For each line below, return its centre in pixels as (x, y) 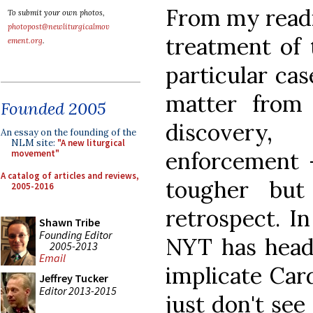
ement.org (25, 41)
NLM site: (34, 143)
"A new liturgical (91, 143)
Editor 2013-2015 (78, 290)
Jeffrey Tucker (74, 278)
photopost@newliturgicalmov (59, 27)
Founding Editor (75, 234)
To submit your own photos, (56, 13)
